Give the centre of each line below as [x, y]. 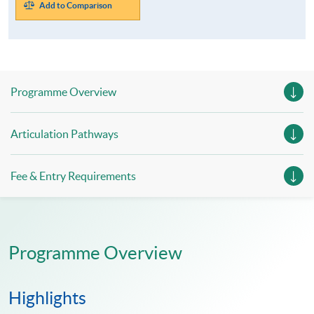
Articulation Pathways [64, 134]
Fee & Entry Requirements [73, 176]
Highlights [47, 298]
